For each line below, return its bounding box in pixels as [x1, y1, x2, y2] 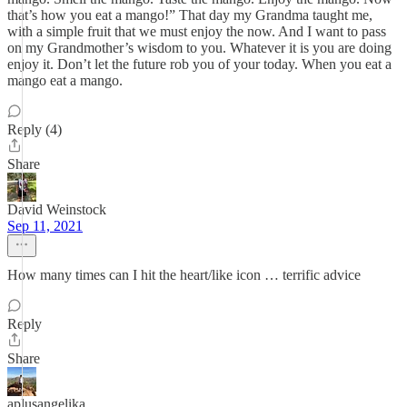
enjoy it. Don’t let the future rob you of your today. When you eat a [7, 56, 392, 72]
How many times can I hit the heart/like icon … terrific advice [7, 267, 361, 283]
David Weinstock [7, 202, 106, 217]
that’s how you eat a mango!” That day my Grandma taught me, [7, 7, 372, 23]
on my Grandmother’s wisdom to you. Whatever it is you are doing [7, 40, 392, 55]
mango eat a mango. [7, 73, 123, 88]
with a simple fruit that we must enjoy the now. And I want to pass [7, 24, 386, 39]
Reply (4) [7, 122, 62, 137]
